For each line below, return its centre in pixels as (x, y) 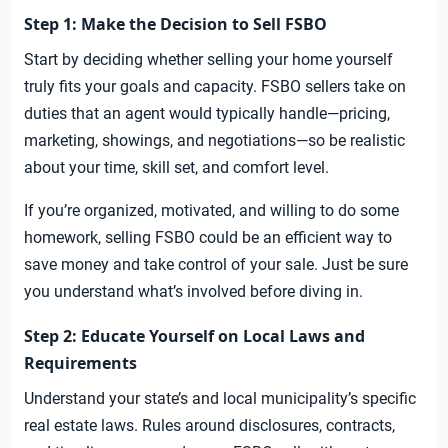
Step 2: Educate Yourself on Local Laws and (194, 336)
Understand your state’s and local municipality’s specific (220, 399)
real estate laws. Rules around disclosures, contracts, (209, 426)
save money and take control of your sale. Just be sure (216, 265)
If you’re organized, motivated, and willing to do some (211, 211)
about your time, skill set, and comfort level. (176, 168)
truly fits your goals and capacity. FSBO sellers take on (215, 87)
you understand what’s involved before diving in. (193, 292)
